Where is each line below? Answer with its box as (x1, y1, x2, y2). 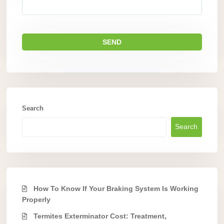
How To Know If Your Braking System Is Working (33, 184, 198, 192)
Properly (22, 195, 50, 203)
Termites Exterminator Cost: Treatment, (33, 211, 166, 220)
